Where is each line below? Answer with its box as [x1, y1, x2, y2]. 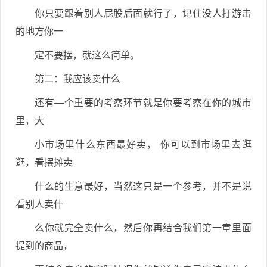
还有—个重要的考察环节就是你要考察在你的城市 [35, 98, 252, 108]
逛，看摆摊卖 [15, 157, 73, 167]
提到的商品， [15, 241, 73, 251]
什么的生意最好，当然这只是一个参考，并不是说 [35, 181, 252, 191]
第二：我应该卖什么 [35, 74, 120, 84]
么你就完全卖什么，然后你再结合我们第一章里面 [35, 223, 252, 233]
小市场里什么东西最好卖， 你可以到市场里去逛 [35, 139, 252, 150]
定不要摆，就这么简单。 [35, 50, 139, 60]
